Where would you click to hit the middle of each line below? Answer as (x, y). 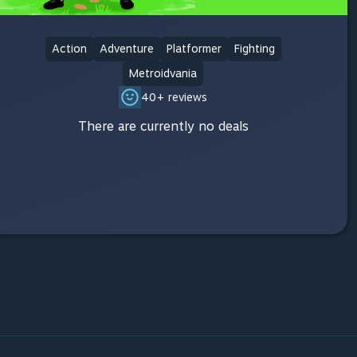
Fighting (254, 49)
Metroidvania (163, 73)
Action (69, 49)
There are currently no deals (163, 126)
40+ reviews (175, 97)
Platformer (194, 49)
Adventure (126, 49)
